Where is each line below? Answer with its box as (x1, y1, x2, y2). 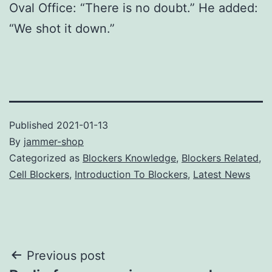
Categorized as (9, 151, 83, 164)
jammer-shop (24, 135, 84, 148)
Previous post (27, 248, 105, 263)
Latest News (193, 168, 250, 180)
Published (9, 118, 56, 131)
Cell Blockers (9, 168, 69, 180)
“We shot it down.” (9, 21, 115, 36)
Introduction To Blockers (75, 168, 188, 180)
